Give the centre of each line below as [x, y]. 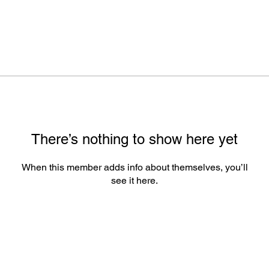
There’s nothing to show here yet [134, 139]
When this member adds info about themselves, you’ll [134, 167]
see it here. [134, 180]
